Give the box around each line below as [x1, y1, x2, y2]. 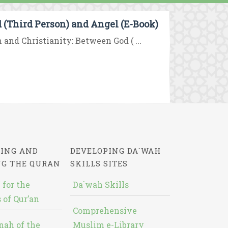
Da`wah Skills [72, 179, 129, 190]
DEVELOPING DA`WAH [70, 146, 161, 156]
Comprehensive [72, 205, 137, 216]
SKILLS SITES [70, 158, 128, 168]
